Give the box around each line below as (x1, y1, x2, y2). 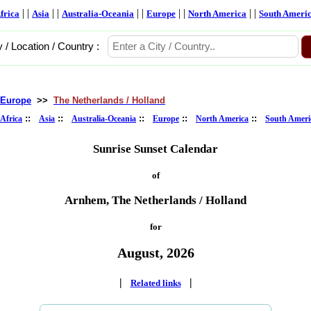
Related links (130, 278, 181, 288)
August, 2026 (117, 245, 194, 260)
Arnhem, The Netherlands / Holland (65, 194, 246, 207)
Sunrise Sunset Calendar (93, 142, 218, 155)
